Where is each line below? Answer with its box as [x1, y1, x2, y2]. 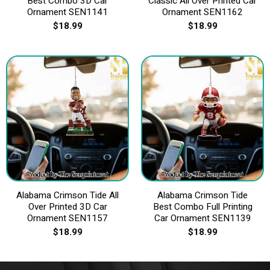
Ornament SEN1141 [27, 5, 108, 19]
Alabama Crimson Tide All [16, 188, 119, 202]
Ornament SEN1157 [27, 211, 108, 225]
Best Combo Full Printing [152, 199, 253, 213]
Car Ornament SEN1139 [154, 211, 251, 225]
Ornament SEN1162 [162, 5, 243, 19]
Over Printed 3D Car [28, 199, 107, 213]
